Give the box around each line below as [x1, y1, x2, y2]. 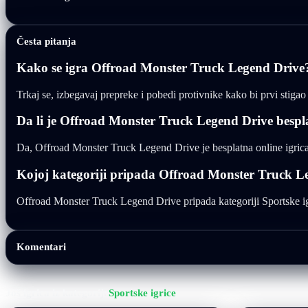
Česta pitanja [16, 35, 76, 47]
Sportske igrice [109, 286, 176, 298]
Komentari [16, 240, 66, 252]
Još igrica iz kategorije [5, 286, 109, 298]
